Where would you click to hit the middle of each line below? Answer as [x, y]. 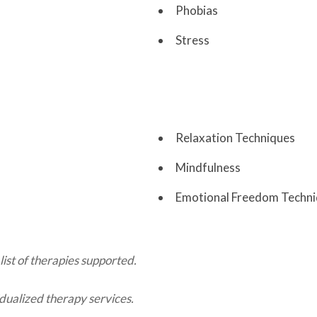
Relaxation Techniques [235, 138]
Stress [192, 40]
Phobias [197, 10]
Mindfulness [208, 167]
